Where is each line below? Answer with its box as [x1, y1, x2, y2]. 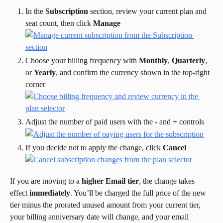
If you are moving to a [10, 177, 82, 186]
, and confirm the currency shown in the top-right [56, 68, 212, 77]
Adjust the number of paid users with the [25, 117, 155, 126]
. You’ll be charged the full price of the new [70, 189, 208, 198]
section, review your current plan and [88, 7, 209, 16]
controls [177, 117, 204, 126]
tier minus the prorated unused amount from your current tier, [10, 201, 203, 210]
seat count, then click [25, 19, 93, 28]
